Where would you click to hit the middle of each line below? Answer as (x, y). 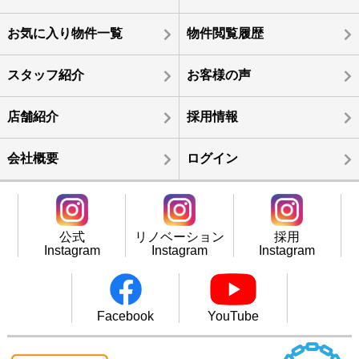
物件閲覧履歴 (225, 33)
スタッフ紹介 (45, 75)
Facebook (126, 316)
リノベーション (179, 236)
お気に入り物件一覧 (65, 33)
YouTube (234, 316)
